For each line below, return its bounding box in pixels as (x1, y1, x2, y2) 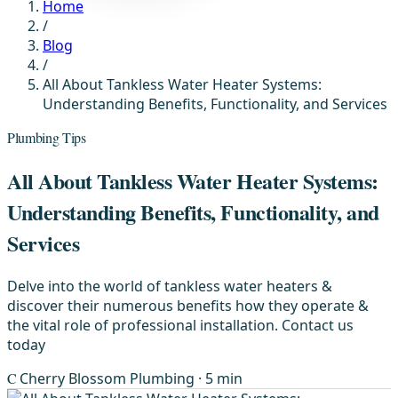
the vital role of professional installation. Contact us (7, 314, 354, 335)
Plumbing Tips (7, 128, 86, 147)
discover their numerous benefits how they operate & (7, 295, 369, 315)
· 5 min (198, 368, 243, 388)
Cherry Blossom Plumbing (20, 368, 199, 388)
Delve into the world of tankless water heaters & (7, 275, 332, 296)
